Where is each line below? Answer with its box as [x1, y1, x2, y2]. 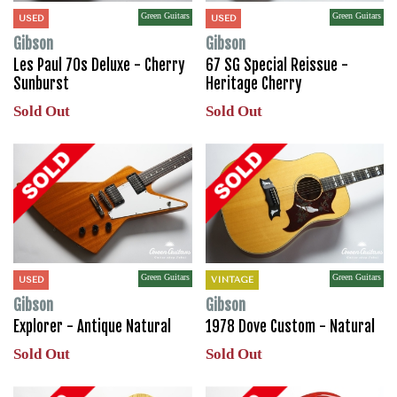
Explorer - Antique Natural [13, 316, 171, 336]
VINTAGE [210, 274, 253, 284]
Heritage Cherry [205, 74, 301, 93]
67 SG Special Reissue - [205, 55, 348, 74]
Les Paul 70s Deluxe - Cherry [13, 55, 184, 74]
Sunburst [13, 74, 69, 93]
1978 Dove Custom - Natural [205, 316, 375, 336]
